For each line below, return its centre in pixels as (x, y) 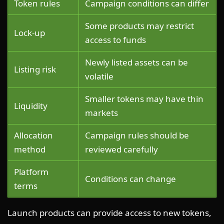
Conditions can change (130, 178)
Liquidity (31, 105)
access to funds (115, 39)
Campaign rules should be (137, 135)
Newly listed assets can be (136, 62)
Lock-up (29, 32)
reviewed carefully (121, 149)
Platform (31, 171)
